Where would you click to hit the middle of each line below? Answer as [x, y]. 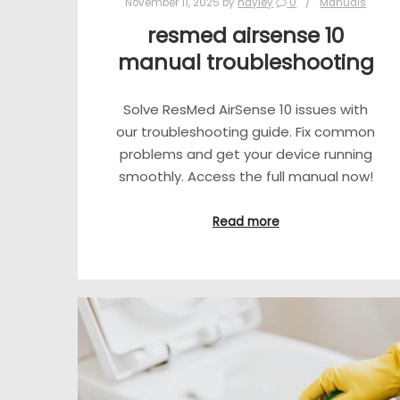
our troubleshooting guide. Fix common [246, 131]
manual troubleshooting [246, 62]
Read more [246, 222]
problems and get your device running [246, 154]
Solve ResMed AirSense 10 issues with [246, 109]
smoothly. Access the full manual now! [246, 176]
